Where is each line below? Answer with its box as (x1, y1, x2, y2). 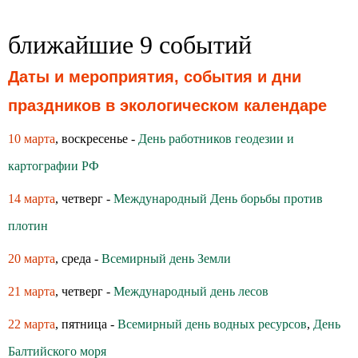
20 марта (8, 252, 55, 265)
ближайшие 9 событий (8, 30, 252, 59)
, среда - (55, 252, 101, 265)
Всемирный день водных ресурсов (117, 317, 307, 331)
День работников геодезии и (138, 132, 294, 145)
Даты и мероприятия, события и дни (8, 68, 301, 86)
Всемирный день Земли (101, 252, 231, 265)
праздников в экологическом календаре (8, 97, 327, 114)
